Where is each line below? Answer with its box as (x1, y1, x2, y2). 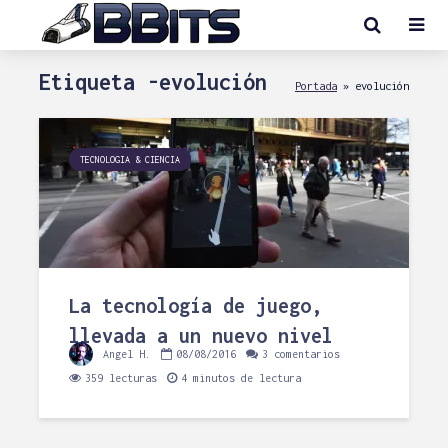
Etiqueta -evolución (39, 69, 267, 95)
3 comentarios (262, 348, 340, 360)
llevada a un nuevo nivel (69, 324, 333, 347)
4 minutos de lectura (181, 372, 301, 385)
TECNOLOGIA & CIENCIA (80, 154, 180, 165)
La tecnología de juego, (69, 294, 322, 317)
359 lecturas (85, 372, 157, 385)
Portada (295, 79, 337, 92)
